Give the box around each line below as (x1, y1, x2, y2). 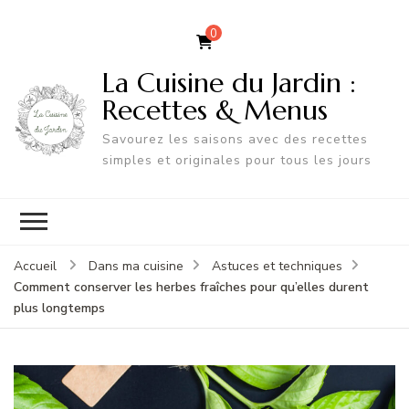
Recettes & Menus (101, 92, 328, 127)
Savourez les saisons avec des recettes (101, 130, 368, 148)
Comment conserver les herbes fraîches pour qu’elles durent (14, 278, 369, 296)
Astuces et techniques (212, 257, 342, 275)
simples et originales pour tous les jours (101, 151, 372, 169)
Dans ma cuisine (89, 257, 184, 275)
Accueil (14, 257, 57, 275)
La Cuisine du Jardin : (101, 65, 356, 100)
